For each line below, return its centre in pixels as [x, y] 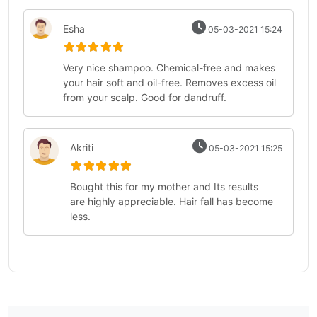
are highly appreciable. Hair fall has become [172, 201]
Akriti [82, 148]
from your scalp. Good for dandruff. [144, 97]
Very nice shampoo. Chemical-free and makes [169, 68]
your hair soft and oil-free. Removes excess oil [169, 82]
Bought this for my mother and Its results [165, 186]
